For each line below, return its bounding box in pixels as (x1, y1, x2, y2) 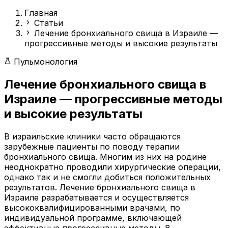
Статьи (34, 18, 63, 28)
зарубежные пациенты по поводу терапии (4, 141, 180, 152)
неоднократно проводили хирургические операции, (4, 161, 221, 172)
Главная (24, 8, 58, 18)
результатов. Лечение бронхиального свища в (4, 182, 195, 192)
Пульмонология (11, 56, 77, 67)
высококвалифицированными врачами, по (4, 202, 180, 213)
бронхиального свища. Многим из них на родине (4, 151, 207, 162)
